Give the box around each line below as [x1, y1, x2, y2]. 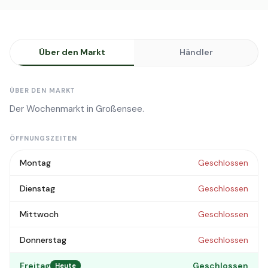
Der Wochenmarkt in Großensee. [10, 103, 144, 115]
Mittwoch [20, 209, 59, 220]
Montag [20, 157, 51, 168]
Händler [179, 47, 213, 57]
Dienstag [20, 183, 55, 194]
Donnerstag [20, 234, 66, 245]
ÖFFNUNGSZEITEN [10, 134, 78, 142]
